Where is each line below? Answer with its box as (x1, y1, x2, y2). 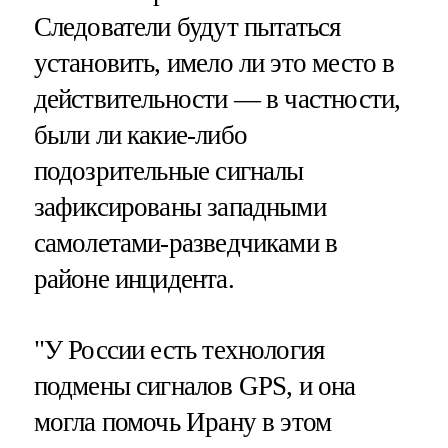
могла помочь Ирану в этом (33, 406, 332, 437)
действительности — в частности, (33, 83, 401, 114)
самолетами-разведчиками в (33, 227, 338, 258)
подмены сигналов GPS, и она (33, 370, 356, 401)
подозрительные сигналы (33, 155, 304, 186)
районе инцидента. (33, 263, 234, 294)
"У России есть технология (33, 334, 325, 365)
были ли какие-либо (33, 119, 247, 150)
